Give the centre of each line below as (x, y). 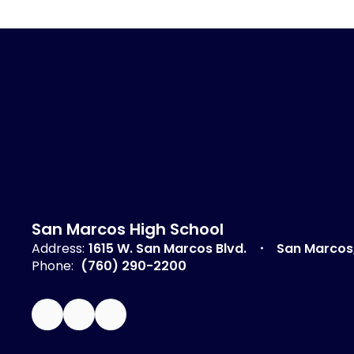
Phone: (53, 265)
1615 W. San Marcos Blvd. (168, 248)
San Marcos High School (128, 229)
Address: (58, 248)
